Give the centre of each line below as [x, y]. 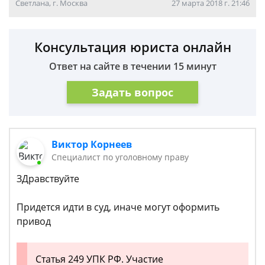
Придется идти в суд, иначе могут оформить [118, 207]
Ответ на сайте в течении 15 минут [132, 66]
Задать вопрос [132, 92]
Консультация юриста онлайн [132, 47]
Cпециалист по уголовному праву [120, 157]
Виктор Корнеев [92, 144]
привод [34, 222]
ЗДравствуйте [48, 179]
